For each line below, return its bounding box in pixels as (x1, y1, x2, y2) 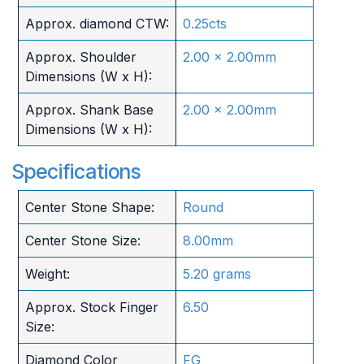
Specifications (12, 158, 141, 184)
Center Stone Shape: (24, 198, 154, 215)
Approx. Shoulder (24, 48, 136, 65)
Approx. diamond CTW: (24, 15, 169, 32)
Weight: (24, 265, 70, 282)
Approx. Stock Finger (24, 298, 158, 315)
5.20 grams (182, 265, 251, 282)
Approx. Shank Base (24, 101, 154, 118)
